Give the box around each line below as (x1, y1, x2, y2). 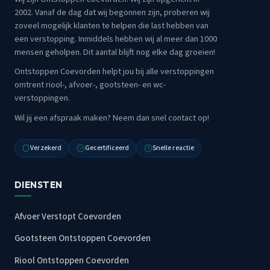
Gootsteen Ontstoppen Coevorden (14, 232, 151, 245)
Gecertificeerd (84, 143, 130, 154)
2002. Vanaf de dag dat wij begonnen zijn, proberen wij (14, 5, 210, 19)
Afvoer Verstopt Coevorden (14, 210, 121, 223)
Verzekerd (30, 143, 62, 154)
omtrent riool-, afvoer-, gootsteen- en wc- (14, 78, 166, 92)
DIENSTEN (14, 179, 63, 191)
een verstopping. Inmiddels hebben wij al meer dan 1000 (14, 32, 217, 45)
